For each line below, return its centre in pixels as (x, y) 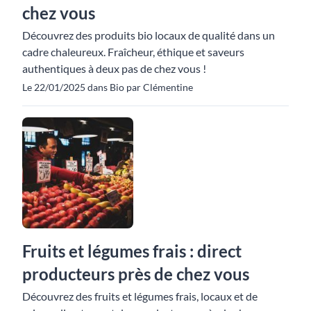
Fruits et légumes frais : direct (132, 251)
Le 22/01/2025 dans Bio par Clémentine (108, 87)
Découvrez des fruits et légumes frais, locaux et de (140, 296)
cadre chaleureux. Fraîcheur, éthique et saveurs (133, 52)
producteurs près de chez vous (136, 274)
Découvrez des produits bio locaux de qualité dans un (149, 35)
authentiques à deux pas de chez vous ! (114, 68)
